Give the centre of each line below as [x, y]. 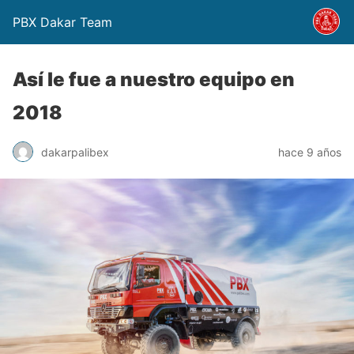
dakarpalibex [75, 152]
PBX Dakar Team [62, 22]
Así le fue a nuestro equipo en [154, 79]
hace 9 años [310, 152]
